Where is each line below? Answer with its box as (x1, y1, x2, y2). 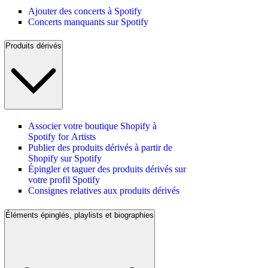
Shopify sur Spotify (28, 153, 102, 164)
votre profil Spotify (28, 175, 100, 185)
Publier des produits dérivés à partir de (28, 142, 172, 153)
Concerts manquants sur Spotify (28, 16, 148, 27)
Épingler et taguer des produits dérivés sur (28, 164, 186, 175)
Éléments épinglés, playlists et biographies (5, 210, 154, 220)
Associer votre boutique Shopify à (28, 121, 157, 132)
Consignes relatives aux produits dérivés (28, 185, 179, 196)
